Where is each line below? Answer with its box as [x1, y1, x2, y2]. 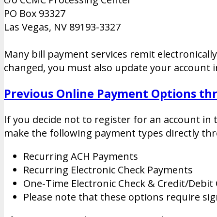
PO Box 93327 [4, 6, 65, 20]
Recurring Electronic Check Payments [23, 163, 193, 176]
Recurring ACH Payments [23, 149, 138, 163]
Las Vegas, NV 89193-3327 [4, 20, 121, 33]
